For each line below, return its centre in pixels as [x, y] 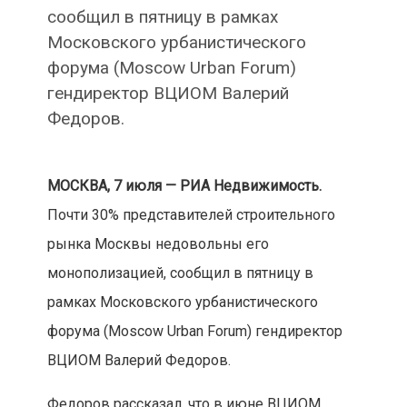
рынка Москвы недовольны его [158, 244]
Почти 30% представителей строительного [191, 215]
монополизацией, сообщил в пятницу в [180, 273]
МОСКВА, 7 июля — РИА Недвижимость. [184, 186]
